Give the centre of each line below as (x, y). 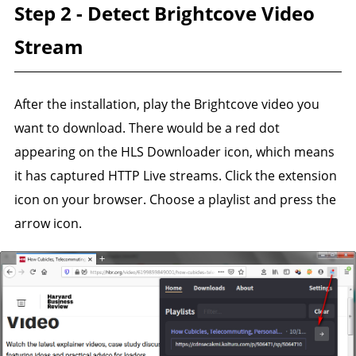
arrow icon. (48, 224)
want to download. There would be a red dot (147, 128)
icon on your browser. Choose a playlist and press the (175, 200)
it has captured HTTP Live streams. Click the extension (175, 176)
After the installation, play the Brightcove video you (166, 104)
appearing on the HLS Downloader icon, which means (174, 152)
